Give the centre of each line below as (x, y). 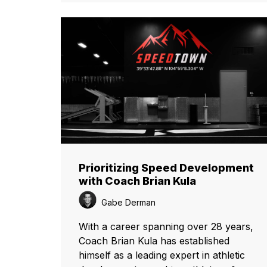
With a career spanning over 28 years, (166, 226)
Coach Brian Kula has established (154, 240)
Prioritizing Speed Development (166, 167)
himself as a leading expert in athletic (162, 255)
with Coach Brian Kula (137, 181)
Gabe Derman (127, 202)
